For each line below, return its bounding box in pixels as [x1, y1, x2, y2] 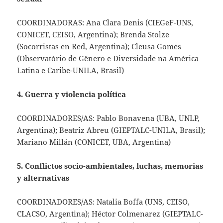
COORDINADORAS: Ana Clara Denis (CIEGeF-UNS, [17, 17, 194, 27]
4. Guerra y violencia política [17, 89, 126, 99]
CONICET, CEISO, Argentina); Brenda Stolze [17, 29, 170, 39]
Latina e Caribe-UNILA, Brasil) [17, 65, 124, 75]
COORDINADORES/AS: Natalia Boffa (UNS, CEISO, [17, 196, 190, 207]
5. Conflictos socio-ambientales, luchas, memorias [17, 160, 204, 171]
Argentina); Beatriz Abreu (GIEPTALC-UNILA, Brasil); [17, 124, 206, 135]
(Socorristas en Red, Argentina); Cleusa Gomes [17, 41, 182, 51]
